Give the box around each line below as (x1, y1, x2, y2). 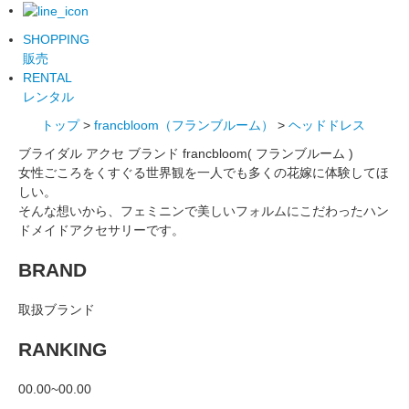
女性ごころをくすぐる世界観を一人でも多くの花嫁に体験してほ (18, 164, 389, 180)
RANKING (18, 339, 107, 361)
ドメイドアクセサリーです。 (18, 222, 184, 237)
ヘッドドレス (288, 117, 365, 132)
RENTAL (23, 69, 72, 85)
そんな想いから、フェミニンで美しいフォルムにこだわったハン (18, 203, 389, 218)
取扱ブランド (18, 301, 95, 317)
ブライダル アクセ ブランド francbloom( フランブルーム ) (18, 145, 353, 161)
